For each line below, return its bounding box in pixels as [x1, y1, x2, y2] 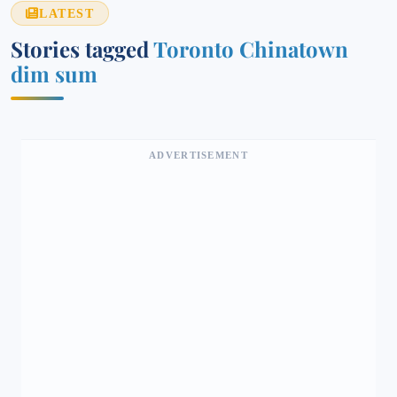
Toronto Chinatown [153, 35, 348, 63]
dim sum [11, 59, 97, 88]
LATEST [39, 6, 95, 20]
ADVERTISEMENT [149, 150, 248, 160]
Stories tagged [11, 35, 153, 63]
